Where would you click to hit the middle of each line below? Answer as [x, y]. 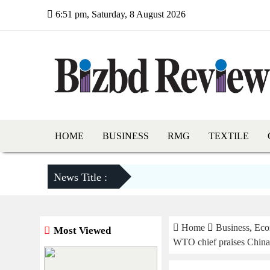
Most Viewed [81, 230]
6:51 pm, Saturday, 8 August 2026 [119, 14]
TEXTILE [229, 136]
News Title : [80, 177]
